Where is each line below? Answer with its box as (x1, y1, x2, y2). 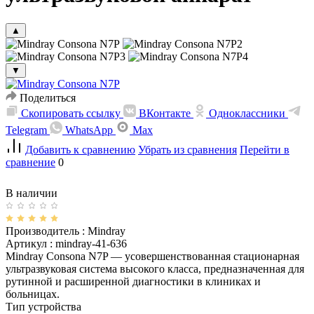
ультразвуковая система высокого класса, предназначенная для (6, 262, 304, 275)
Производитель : (6, 224, 85, 237)
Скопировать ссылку (21, 107, 121, 119)
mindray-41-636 (55, 237, 127, 250)
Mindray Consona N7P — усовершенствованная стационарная (6, 250, 299, 262)
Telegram (6, 123, 50, 136)
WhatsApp (62, 123, 116, 136)
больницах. (6, 287, 60, 300)
